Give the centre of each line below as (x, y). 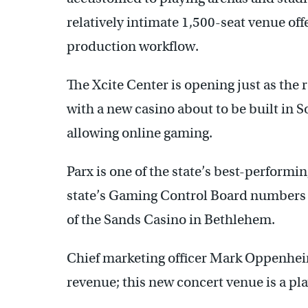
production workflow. (133, 46)
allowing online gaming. (140, 133)
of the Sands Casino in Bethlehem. (171, 219)
